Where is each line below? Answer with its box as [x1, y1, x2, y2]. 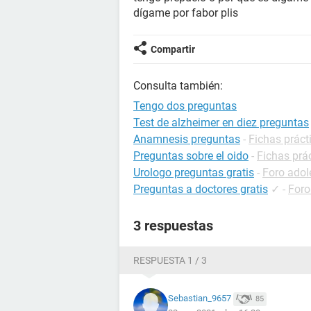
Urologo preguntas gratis [133, 166, 254, 179]
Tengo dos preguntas [133, 99, 237, 112]
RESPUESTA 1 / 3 [133, 255, 207, 266]
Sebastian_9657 [168, 293, 231, 304]
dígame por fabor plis [133, 6, 238, 19]
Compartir [151, 44, 195, 55]
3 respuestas [133, 217, 213, 234]
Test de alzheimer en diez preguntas [133, 116, 309, 129]
